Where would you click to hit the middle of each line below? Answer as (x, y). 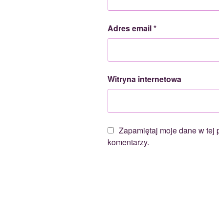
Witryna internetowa (144, 79)
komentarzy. (128, 142)
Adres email (131, 28)
